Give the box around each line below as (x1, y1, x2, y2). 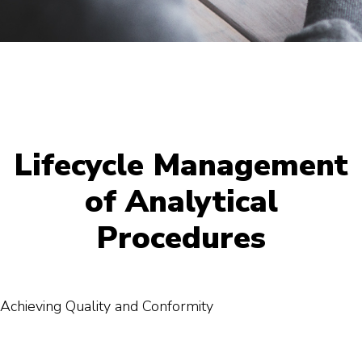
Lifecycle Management (14, 145, 348, 186)
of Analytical (84, 181, 278, 222)
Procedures (96, 217, 266, 259)
